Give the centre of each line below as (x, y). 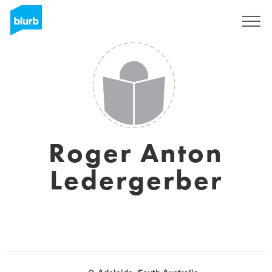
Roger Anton (136, 153)
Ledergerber (136, 180)
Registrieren (197, 21)
